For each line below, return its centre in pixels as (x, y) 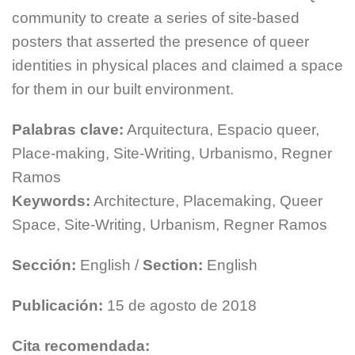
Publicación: (57, 305)
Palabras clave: (68, 130)
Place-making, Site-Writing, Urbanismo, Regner (172, 154)
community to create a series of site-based (156, 18)
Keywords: (51, 201)
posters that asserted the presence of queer (160, 42)
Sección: (44, 265)
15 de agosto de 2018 (180, 305)
